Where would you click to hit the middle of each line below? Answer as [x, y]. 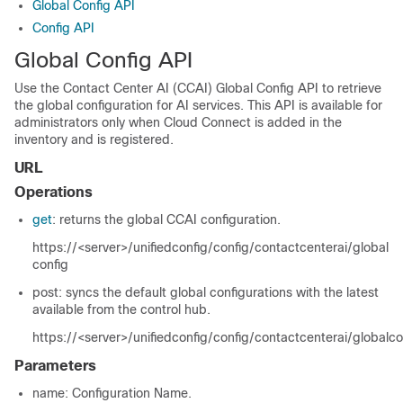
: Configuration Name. [128, 393]
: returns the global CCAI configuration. [166, 219]
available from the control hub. [121, 309]
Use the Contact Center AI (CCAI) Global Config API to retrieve [198, 88]
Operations [54, 192]
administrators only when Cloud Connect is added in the [178, 122]
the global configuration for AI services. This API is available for [198, 105]
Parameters [55, 366]
